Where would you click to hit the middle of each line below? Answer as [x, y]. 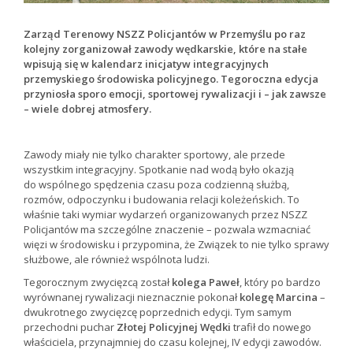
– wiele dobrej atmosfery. [87, 109]
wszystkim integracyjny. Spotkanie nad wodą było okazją [159, 170]
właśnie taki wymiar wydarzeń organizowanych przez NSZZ [165, 215]
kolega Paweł [206, 282]
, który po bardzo [280, 282]
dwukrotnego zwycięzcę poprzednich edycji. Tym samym [158, 312]
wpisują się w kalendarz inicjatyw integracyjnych [146, 64]
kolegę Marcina [279, 297]
